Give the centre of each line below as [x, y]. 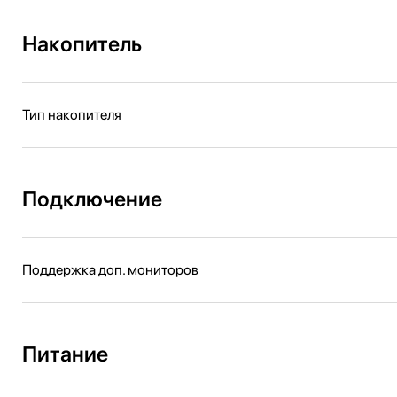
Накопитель [82, 44]
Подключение [92, 199]
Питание [65, 354]
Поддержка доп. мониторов [110, 270]
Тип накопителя [72, 115]
